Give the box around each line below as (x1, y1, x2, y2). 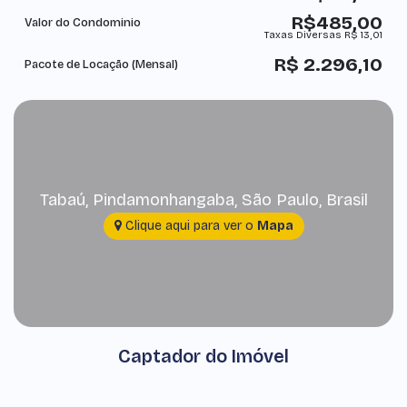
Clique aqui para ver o (121, 217, 257, 233)
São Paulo (241, 189, 319, 210)
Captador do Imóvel (118, 345, 289, 367)
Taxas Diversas (264, 29, 342, 41)
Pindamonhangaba (92, 189, 234, 210)
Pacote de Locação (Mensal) (25, 57, 178, 72)
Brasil (325, 189, 368, 210)
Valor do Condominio (25, 15, 141, 30)
